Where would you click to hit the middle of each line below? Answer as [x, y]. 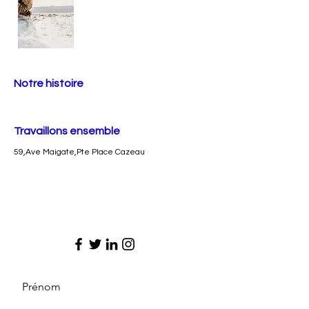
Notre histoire [49, 83]
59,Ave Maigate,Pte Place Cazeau [79, 152]
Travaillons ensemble [67, 131]
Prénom [41, 287]
